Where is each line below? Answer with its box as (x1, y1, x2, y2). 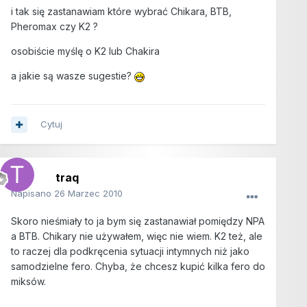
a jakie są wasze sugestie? (11, 70, 134, 82)
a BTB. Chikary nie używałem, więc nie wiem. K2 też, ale (11, 230, 262, 243)
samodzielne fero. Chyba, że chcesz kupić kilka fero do (11, 260, 265, 273)
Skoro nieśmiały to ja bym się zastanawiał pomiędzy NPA (11, 215, 265, 228)
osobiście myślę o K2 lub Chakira (11, 45, 160, 58)
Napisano (11, 188, 54, 199)
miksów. (11, 275, 46, 288)
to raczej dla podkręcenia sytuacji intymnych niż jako (11, 245, 249, 258)
